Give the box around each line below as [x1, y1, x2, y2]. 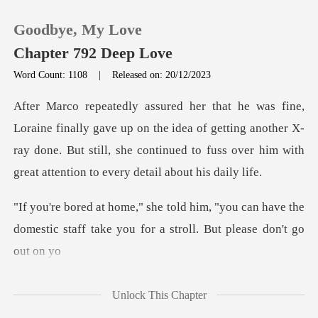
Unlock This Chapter [111, 288, 207, 301]
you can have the [219, 200, 305, 214]
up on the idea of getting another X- [116, 121, 305, 136]
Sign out [43, 221, 86, 236]
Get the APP [43, 264, 106, 278]
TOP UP [43, 137, 85, 151]
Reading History [43, 179, 130, 193]
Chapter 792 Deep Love [13, 45, 173, 62]
